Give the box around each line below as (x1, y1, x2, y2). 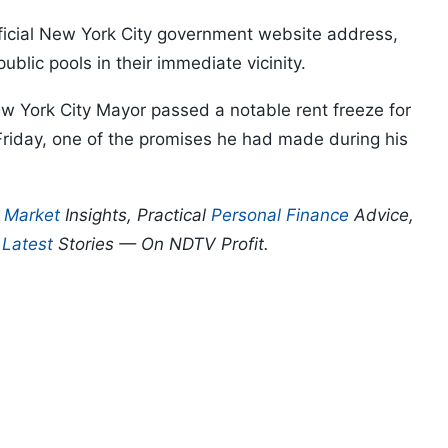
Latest (2, 234, 53, 255)
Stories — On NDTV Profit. (53, 234, 269, 255)
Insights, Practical (60, 205, 211, 226)
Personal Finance (211, 205, 349, 226)
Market (4, 205, 60, 226)
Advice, (349, 205, 414, 226)
